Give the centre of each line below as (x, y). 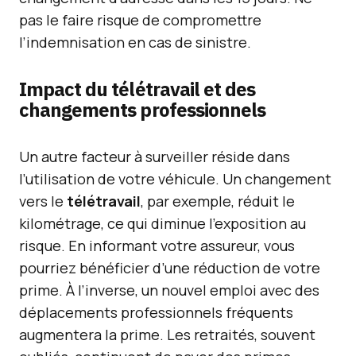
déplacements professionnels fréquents (156, 312)
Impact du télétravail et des (137, 89)
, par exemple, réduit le (218, 201)
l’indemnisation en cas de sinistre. (135, 42)
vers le (43, 201)
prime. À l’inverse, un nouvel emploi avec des (169, 290)
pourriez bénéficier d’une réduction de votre (170, 268)
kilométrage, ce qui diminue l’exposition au (163, 223)
